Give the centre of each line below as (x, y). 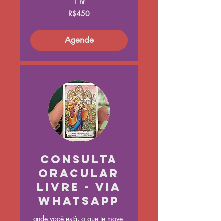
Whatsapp (79, 201)
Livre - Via (79, 187)
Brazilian (40, 16)
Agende (79, 40)
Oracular (79, 173)
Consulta (79, 160)
